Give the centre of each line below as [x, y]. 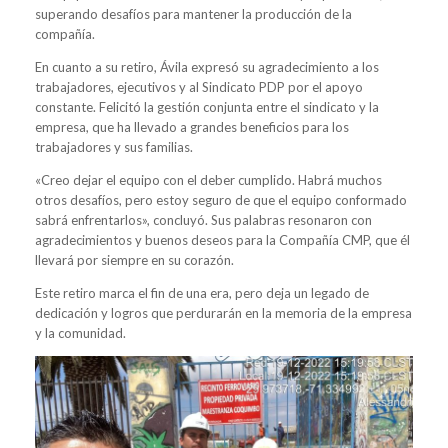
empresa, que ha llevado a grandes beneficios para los [192, 126]
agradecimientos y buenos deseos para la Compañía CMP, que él [222, 239]
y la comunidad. [80, 332]
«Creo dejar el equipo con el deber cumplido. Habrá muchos [208, 179]
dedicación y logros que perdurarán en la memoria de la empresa [223, 312]
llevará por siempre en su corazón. [134, 259]
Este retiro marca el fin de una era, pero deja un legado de [202, 292]
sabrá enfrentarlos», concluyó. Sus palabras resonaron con [203, 219]
